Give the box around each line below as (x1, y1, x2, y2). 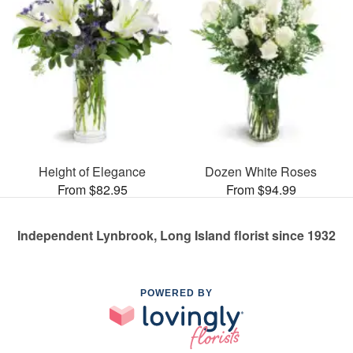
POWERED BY (140, 288, 213, 299)
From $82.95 (57, 180, 128, 199)
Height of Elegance (39, 162, 146, 181)
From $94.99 (225, 180, 296, 199)
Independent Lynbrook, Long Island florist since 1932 (17, 226, 336, 245)
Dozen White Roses (205, 162, 317, 181)
